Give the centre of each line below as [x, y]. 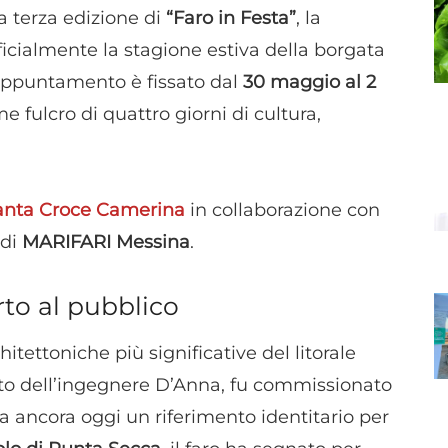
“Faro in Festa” [231, 18]
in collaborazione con [285, 209]
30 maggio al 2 [309, 82]
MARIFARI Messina [106, 241]
